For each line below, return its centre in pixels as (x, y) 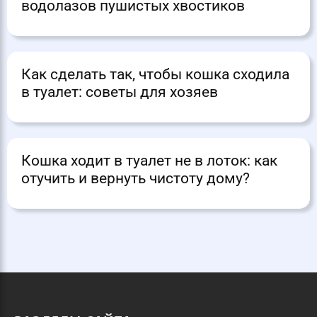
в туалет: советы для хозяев (120, 92)
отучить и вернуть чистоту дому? (136, 179)
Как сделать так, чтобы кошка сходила (155, 75)
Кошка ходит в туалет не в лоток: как (149, 161)
